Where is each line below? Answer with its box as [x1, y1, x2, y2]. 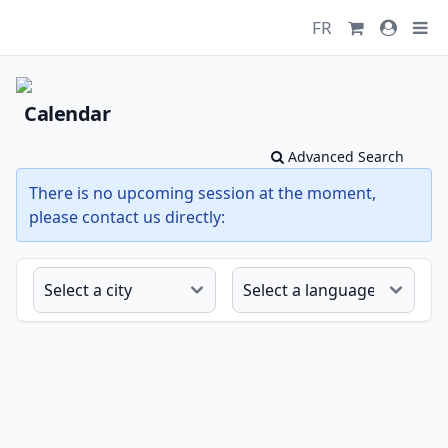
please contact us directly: [29, 206, 225, 228]
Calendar [24, 100, 110, 127]
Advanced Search [284, 147, 404, 166]
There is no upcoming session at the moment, [29, 182, 376, 204]
